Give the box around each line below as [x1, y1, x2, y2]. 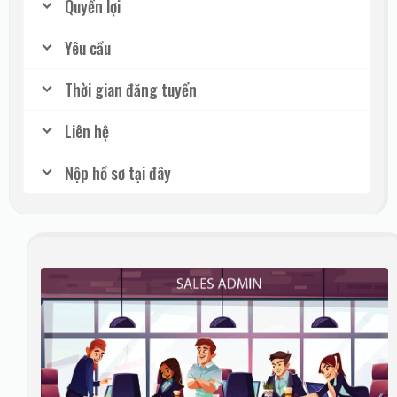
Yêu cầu [65, 35, 111, 59]
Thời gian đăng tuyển [65, 77, 197, 101]
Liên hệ [65, 119, 109, 143]
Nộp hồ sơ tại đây [65, 160, 171, 184]
